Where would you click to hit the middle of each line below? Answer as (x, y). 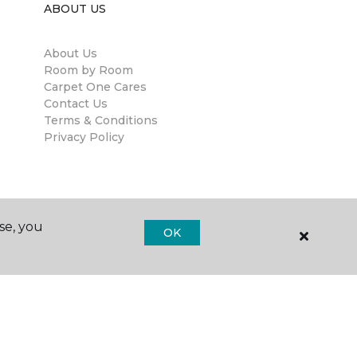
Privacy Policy (84, 137)
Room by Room (88, 71)
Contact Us (76, 104)
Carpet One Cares (95, 87)
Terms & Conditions (101, 121)
